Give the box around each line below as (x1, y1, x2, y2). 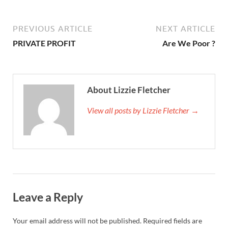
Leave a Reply (13, 189, 83, 204)
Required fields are (143, 216, 202, 225)
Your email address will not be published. (13, 216, 141, 225)
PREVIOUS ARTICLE (13, 23, 93, 33)
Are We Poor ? (162, 38, 215, 48)
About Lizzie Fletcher (87, 84, 170, 95)
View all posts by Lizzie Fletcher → (87, 105, 199, 115)
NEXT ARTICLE (156, 23, 215, 33)
